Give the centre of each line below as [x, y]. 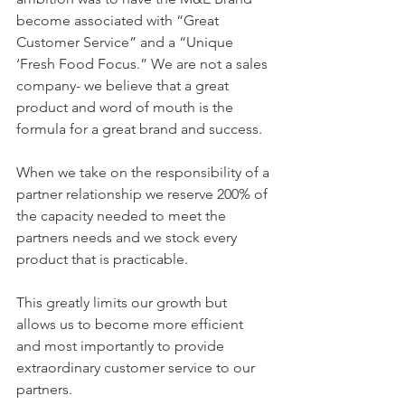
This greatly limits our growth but [123, 302]
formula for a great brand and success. [139, 129]
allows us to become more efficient [132, 324]
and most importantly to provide [122, 346]
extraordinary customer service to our [137, 367]
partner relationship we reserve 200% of [144, 194]
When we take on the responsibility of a [145, 172]
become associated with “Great [119, 20]
